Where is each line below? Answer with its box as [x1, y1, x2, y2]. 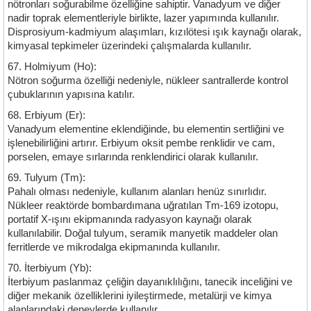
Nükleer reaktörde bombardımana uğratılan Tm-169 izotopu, [8, 200, 278, 211]
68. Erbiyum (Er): [8, 110, 85, 121]
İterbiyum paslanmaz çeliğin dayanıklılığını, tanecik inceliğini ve [8, 276, 292, 287]
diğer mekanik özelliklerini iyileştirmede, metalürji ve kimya [8, 290, 271, 301]
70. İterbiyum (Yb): [8, 262, 92, 274]
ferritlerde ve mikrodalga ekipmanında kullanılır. [8, 242, 220, 253]
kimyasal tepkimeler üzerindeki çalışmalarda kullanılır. [8, 40, 251, 51]
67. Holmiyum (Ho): [8, 61, 96, 72]
